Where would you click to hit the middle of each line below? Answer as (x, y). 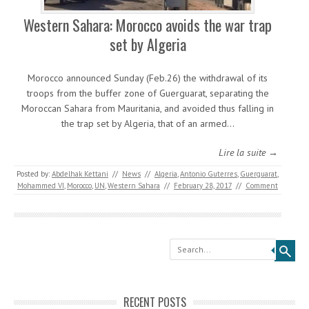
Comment (262, 186)
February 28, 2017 (203, 186)
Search (169, 244)
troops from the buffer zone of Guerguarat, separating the (148, 93)
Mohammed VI (41, 186)
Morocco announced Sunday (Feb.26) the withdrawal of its (148, 78)
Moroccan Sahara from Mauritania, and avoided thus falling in (148, 109)
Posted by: (34, 174)
